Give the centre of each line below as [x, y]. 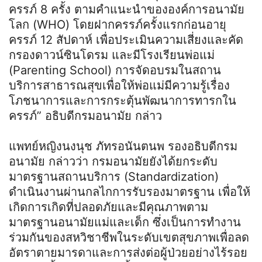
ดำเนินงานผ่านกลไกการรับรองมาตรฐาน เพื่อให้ [130, 192]
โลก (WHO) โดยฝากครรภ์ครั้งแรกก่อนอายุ [118, 24]
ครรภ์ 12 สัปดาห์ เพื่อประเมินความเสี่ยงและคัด [126, 39]
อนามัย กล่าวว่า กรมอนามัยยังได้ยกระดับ [113, 161]
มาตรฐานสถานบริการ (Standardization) [114, 176]
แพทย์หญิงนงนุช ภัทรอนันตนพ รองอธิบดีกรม [123, 146]
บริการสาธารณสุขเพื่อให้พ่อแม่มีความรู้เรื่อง [119, 85]
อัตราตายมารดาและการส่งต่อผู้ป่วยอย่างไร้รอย [128, 252]
